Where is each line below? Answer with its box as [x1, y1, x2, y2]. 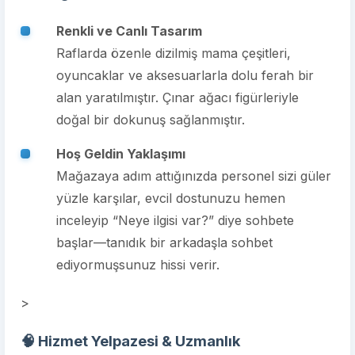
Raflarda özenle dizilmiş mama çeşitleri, [56, 45, 291, 61]
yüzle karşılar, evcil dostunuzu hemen [56, 190, 285, 206]
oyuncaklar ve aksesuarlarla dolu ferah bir [56, 67, 314, 83]
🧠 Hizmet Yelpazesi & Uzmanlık [21, 332, 241, 349]
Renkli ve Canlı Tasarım [56, 23, 202, 39]
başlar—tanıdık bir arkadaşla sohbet [56, 235, 273, 250]
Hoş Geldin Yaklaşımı [56, 146, 185, 162]
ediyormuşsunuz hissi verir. [56, 257, 219, 273]
